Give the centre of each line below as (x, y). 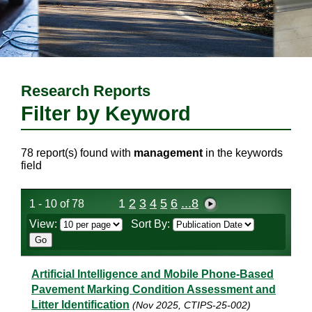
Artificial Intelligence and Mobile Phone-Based (153, 274)
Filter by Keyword (106, 114)
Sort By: (152, 224)
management (168, 153)
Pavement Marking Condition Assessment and (154, 290)
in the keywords (243, 153)
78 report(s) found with (77, 153)
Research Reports (86, 91)
